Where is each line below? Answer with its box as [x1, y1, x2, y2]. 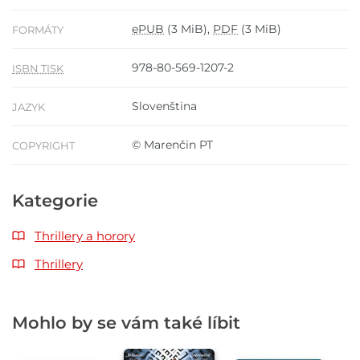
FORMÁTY [12, 23, 63, 37]
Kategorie [12, 190, 98, 211]
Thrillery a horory [35, 228, 135, 244]
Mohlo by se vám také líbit [12, 313, 240, 333]
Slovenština [132, 99, 197, 114]
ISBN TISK [12, 62, 63, 76]
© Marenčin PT [132, 137, 213, 153]
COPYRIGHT [12, 139, 75, 153]
